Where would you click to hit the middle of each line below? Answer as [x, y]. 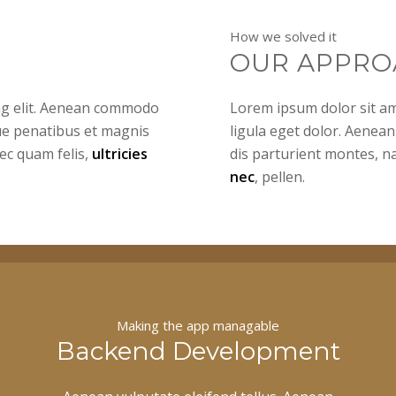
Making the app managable [198, 325]
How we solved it [284, 36]
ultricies [120, 154]
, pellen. [280, 177]
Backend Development [198, 351]
